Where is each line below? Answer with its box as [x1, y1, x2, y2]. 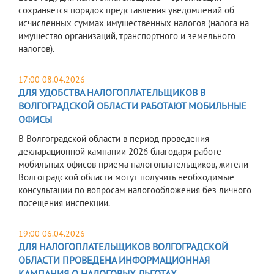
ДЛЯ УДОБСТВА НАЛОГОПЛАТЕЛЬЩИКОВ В [18, 86, 206, 99]
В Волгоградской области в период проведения [18, 133, 209, 145]
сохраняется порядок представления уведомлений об [18, 4, 234, 17]
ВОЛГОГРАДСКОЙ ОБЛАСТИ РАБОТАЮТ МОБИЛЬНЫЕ [18, 100, 246, 113]
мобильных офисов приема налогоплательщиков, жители [18, 158, 248, 171]
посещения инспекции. [18, 197, 110, 209]
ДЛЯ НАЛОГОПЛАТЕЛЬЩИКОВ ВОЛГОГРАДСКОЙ [18, 240, 228, 253]
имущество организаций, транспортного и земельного [18, 30, 235, 42]
